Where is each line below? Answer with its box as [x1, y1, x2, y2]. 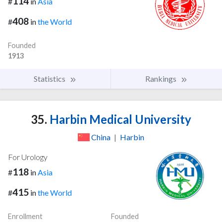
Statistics [34, 73, 67, 83]
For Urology [8, 152, 48, 162]
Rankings [145, 73, 178, 83]
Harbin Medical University [47, 111, 191, 126]
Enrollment [8, 212, 43, 221]
